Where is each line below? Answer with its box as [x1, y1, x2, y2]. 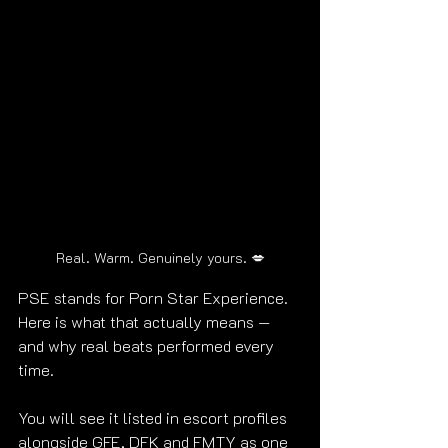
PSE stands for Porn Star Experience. [18, 286, 292, 308]
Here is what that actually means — [18, 310, 274, 332]
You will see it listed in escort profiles [18, 406, 291, 428]
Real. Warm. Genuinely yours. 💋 [55, 247, 265, 267]
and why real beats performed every [18, 334, 278, 356]
